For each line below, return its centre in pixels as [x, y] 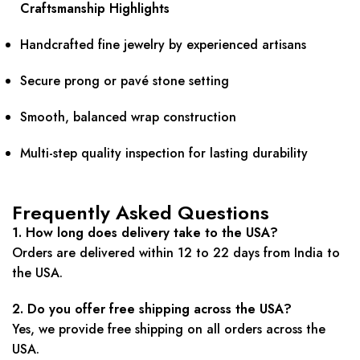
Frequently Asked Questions [141, 212]
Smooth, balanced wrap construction [128, 117]
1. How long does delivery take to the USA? [145, 232]
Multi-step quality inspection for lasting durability [164, 153]
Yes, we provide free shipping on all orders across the [169, 329]
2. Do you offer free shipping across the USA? [152, 309]
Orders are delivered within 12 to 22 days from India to [176, 252]
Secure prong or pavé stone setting [125, 80]
